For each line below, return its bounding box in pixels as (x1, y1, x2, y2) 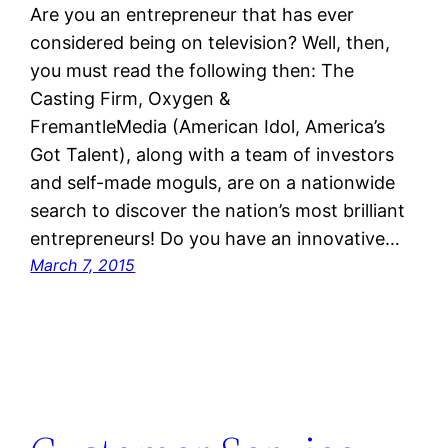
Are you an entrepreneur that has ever (30, 4, 355, 26)
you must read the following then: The (30, 60, 355, 82)
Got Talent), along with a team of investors (30, 144, 395, 166)
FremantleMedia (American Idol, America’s (30, 116, 386, 138)
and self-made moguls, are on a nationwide (30, 172, 396, 194)
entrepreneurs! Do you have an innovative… (30, 228, 401, 250)
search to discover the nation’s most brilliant (30, 200, 406, 222)
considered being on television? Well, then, (30, 32, 391, 54)
